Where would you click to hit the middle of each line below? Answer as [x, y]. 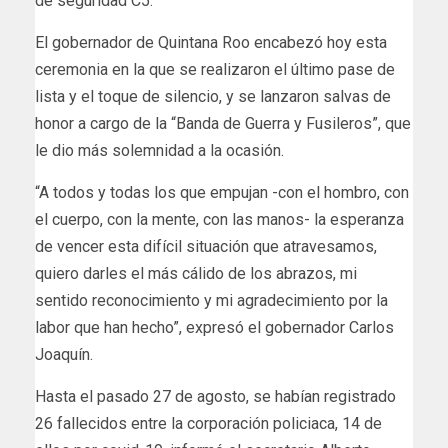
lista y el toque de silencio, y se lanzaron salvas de [213, 96]
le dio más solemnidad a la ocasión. [159, 150]
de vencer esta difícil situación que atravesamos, [206, 246]
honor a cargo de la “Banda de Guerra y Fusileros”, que [223, 123]
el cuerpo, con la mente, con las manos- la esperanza [219, 219]
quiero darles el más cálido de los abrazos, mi [196, 273]
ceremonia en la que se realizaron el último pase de [215, 69]
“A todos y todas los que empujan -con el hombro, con [222, 192]
